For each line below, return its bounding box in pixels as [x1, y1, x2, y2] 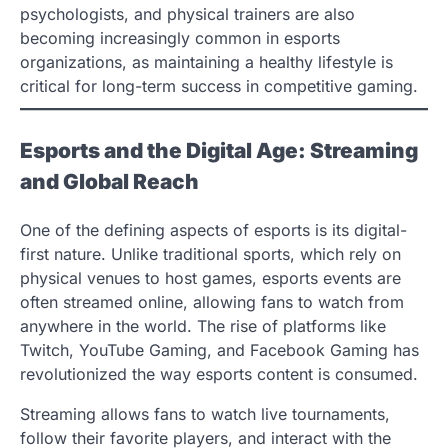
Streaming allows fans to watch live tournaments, [20, 403, 390, 424]
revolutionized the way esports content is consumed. [20, 363, 418, 384]
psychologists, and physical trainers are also [20, 3, 355, 24]
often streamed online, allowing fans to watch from [20, 291, 404, 312]
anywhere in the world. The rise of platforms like [20, 315, 386, 336]
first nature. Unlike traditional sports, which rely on [20, 243, 401, 264]
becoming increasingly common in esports [20, 27, 340, 48]
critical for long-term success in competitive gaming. [20, 75, 418, 96]
